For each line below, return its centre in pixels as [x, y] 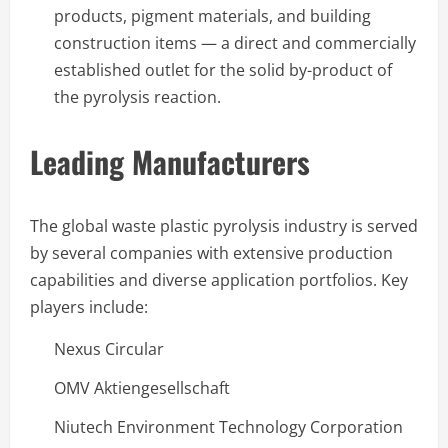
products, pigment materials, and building [212, 15]
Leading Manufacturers [170, 161]
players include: [89, 306]
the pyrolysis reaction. [137, 96]
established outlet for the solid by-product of [223, 69]
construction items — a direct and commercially [235, 42]
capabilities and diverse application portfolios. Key [219, 279]
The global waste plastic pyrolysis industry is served [224, 225]
